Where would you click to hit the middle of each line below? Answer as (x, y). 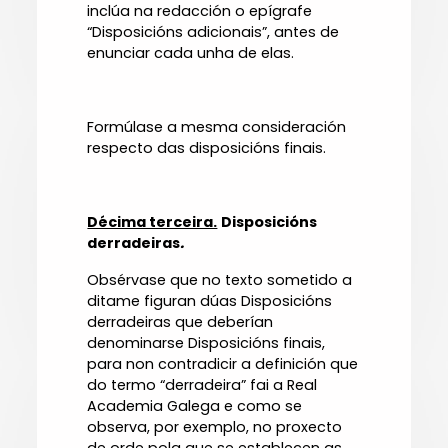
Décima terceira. (152, 222)
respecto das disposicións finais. (207, 148)
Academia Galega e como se (195, 406)
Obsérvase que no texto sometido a (220, 280)
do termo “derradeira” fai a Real (202, 385)
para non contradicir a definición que (223, 364)
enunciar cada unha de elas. (191, 53)
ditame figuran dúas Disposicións (210, 301)
